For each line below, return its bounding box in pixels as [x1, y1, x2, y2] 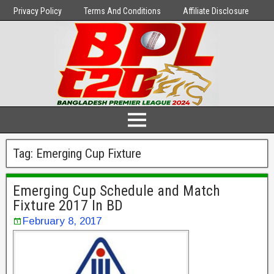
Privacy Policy [13, 6, 62, 16]
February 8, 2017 [23, 215, 102, 227]
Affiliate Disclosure [183, 6, 249, 16]
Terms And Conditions [84, 6, 161, 16]
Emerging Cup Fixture [36, 146, 141, 161]
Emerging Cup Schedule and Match [13, 182, 220, 199]
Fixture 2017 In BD [13, 197, 123, 214]
